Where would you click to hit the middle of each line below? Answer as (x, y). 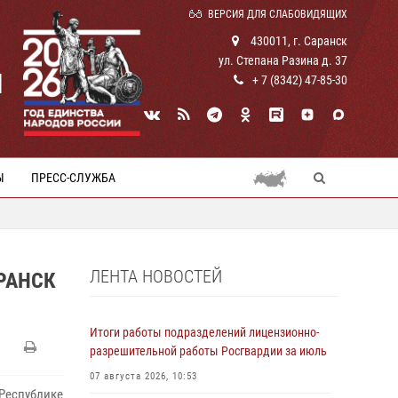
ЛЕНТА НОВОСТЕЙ (156, 276)
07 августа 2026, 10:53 (143, 376)
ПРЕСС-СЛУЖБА (73, 178)
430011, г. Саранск (298, 41)
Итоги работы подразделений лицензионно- (204, 332)
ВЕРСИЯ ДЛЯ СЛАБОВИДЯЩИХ (278, 14)
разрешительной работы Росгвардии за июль (208, 351)
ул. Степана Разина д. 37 (283, 60)
